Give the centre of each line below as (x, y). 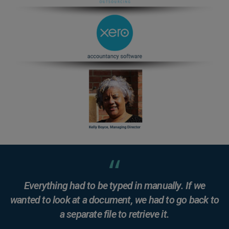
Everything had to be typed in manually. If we (114, 186)
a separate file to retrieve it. (114, 214)
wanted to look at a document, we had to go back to (115, 200)
